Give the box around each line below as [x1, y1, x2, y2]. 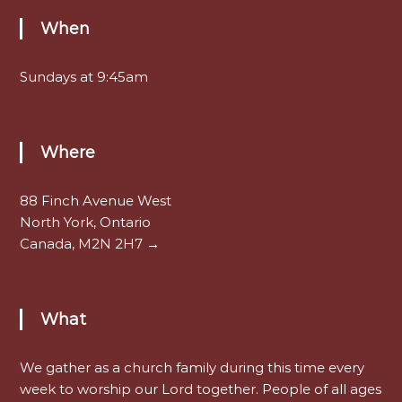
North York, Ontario [19, 214, 151, 232]
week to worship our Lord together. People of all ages [19, 380, 381, 398]
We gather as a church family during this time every [19, 359, 364, 377]
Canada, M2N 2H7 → [19, 235, 160, 253]
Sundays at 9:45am [19, 68, 148, 86]
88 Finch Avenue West [19, 192, 171, 210]
